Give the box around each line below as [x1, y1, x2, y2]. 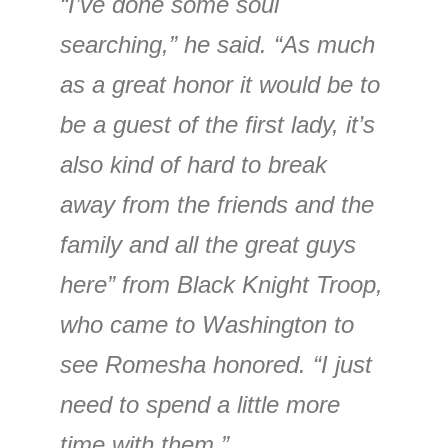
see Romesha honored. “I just [60, 351, 372, 378]
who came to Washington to [60, 311, 354, 338]
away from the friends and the [60, 191, 374, 218]
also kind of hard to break [60, 151, 327, 178]
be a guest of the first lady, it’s [60, 111, 375, 138]
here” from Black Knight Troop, [60, 271, 383, 298]
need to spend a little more [60, 391, 340, 418]
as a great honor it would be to [60, 71, 380, 98]
